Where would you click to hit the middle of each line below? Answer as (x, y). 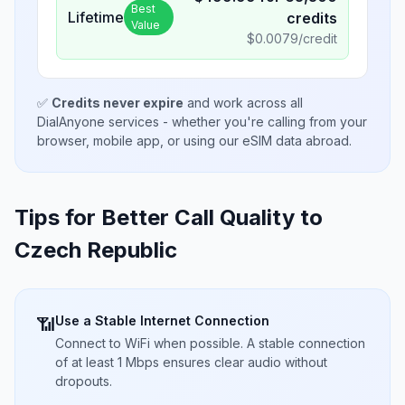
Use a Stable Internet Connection (162, 320)
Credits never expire (118, 103)
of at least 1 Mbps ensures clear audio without (191, 362)
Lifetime (96, 17)
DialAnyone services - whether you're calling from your (202, 122)
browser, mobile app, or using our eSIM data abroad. (194, 141)
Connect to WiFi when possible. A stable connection (210, 343)
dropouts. (84, 381)
